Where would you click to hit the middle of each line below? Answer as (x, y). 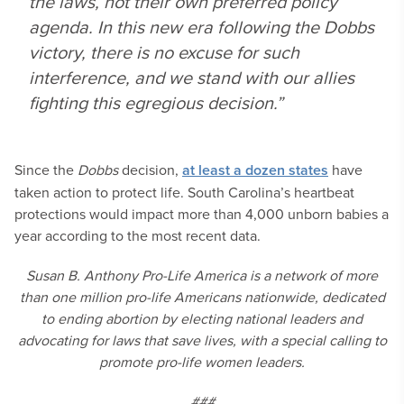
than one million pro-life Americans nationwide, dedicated (202, 297)
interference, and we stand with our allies (192, 77)
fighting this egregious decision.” (156, 102)
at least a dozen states (255, 170)
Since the (46, 170)
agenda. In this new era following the (176, 27)
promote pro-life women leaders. (202, 362)
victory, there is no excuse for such (164, 52)
